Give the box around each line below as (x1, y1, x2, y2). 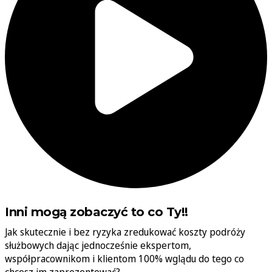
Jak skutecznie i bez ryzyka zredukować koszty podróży (5, 225, 245, 239)
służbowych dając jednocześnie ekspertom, (5, 239, 191, 252)
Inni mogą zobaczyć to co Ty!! (5, 205, 188, 219)
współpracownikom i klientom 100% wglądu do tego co (5, 252, 244, 265)
